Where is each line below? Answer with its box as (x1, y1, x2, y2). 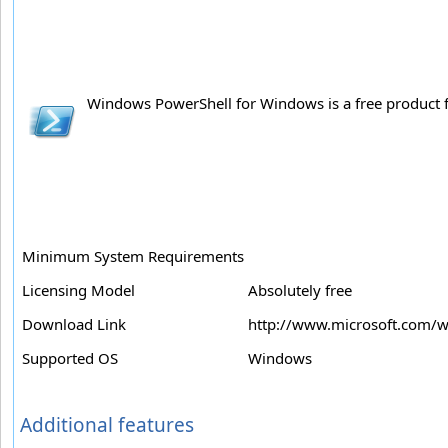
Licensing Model (22, 280, 135, 301)
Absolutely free (248, 280, 352, 301)
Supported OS (22, 348, 118, 369)
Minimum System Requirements (22, 246, 244, 267)
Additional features (20, 412, 194, 439)
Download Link (22, 314, 126, 335)
